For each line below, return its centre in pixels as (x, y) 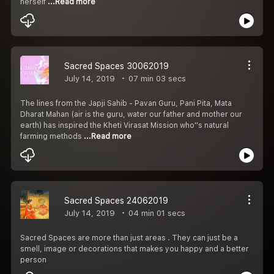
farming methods (52, 136)
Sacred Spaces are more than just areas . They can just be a (129, 238)
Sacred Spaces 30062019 (117, 66)
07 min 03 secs (156, 78)
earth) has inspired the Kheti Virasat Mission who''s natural (124, 125)
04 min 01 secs (156, 213)
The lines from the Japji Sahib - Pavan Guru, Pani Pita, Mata (126, 103)
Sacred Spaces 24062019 (116, 200)
